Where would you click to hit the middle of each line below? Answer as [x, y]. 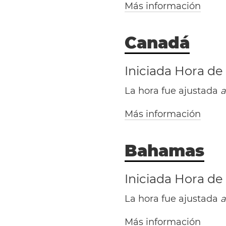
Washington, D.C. [180, 123]
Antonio [157, 214]
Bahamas [165, 151]
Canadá [157, 43]
